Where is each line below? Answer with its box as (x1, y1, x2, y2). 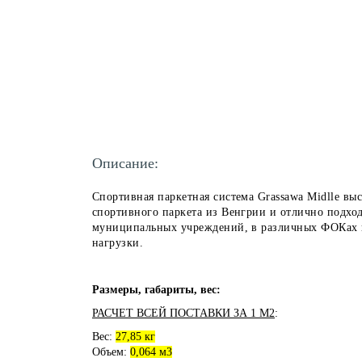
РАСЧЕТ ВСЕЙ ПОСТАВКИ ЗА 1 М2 (92, 306, 275, 319)
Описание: (92, 154, 158, 171)
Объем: (92, 345, 130, 358)
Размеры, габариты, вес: (92, 283, 221, 296)
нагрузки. (92, 236, 144, 249)
